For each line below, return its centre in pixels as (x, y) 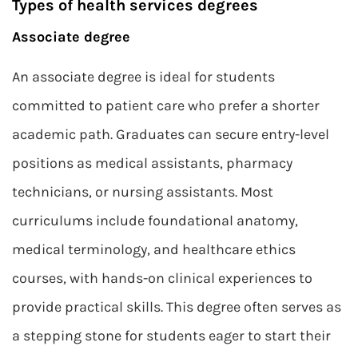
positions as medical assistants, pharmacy (152, 163)
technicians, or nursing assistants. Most (143, 192)
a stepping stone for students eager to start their (171, 336)
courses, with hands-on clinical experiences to (162, 278)
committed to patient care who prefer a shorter (166, 105)
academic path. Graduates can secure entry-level (171, 134)
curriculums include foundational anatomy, (155, 221)
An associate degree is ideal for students (143, 77)
